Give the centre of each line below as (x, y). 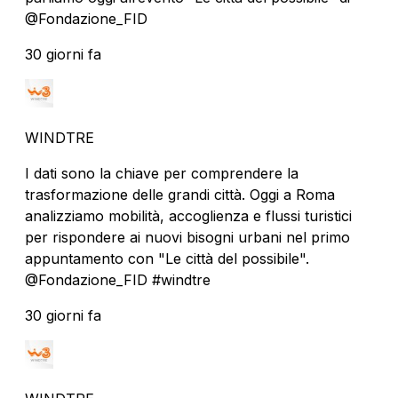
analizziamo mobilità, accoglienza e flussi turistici (188, 215)
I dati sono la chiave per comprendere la (162, 173)
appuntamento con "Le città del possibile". (169, 258)
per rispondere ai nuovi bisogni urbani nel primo (187, 237)
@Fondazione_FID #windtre (118, 279)
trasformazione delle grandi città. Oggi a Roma (180, 194)
